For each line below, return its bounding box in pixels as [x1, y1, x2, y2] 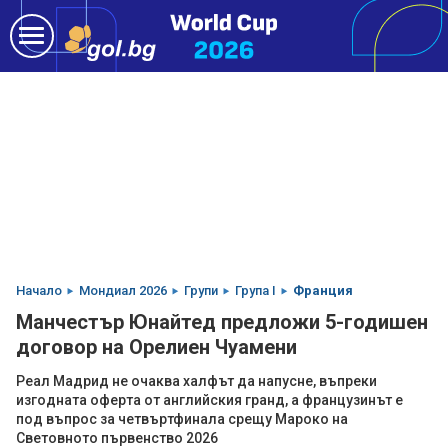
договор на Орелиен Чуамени [16, 335, 297, 359]
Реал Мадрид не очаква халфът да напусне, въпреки [16, 373, 377, 389]
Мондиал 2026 [79, 283, 167, 298]
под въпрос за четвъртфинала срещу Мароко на [16, 411, 348, 427]
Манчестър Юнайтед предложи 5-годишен [16, 310, 428, 334]
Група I [235, 283, 276, 298]
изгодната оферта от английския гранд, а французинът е [16, 392, 403, 408]
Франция [293, 283, 353, 298]
